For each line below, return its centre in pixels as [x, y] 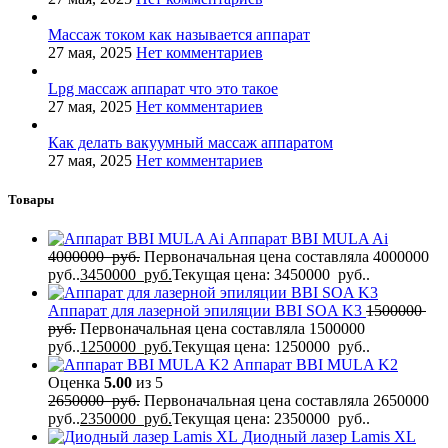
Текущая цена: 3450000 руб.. [271, 275]
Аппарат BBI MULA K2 [315, 365]
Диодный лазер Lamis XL [329, 437]
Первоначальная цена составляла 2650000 [288, 401]
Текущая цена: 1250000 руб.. [271, 347]
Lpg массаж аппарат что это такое [163, 88]
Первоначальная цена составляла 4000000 [288, 257]
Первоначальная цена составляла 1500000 [224, 329]
